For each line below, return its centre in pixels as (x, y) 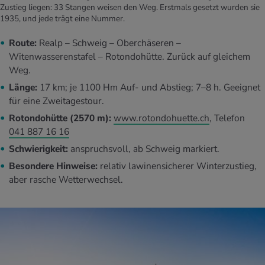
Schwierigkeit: (38, 149)
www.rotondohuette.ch (161, 118)
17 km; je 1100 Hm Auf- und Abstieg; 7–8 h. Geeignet (150, 88)
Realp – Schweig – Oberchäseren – (109, 43)
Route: (23, 43)
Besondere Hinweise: (53, 166)
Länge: (24, 88)
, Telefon (227, 118)
